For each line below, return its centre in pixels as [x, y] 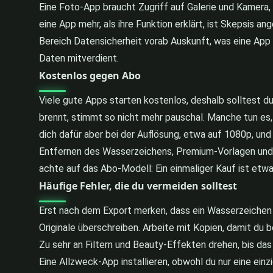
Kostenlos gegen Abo [90, 75]
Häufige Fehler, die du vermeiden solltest [138, 186]
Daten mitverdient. [79, 58]
